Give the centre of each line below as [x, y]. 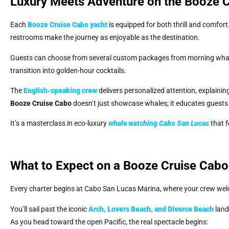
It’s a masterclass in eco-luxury [59, 123]
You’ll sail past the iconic [49, 209]
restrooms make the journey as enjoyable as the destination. [105, 38]
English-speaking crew [60, 91]
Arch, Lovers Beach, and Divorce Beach [151, 209]
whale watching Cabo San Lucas [159, 123]
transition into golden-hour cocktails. [68, 70]
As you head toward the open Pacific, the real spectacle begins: [109, 222]
